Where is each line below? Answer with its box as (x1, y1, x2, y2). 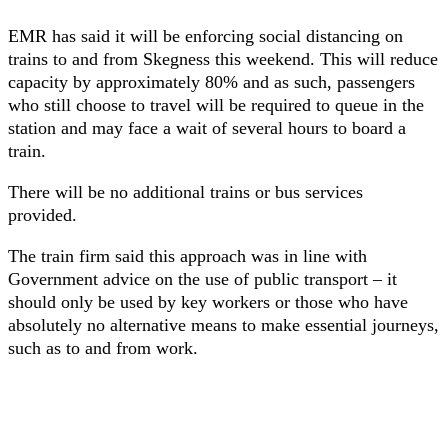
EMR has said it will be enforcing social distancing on (8, 26, 403, 46)
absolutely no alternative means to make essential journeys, (8, 315, 439, 335)
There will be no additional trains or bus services (8, 182, 363, 202)
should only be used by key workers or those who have (8, 292, 408, 312)
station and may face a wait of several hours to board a (8, 118, 406, 138)
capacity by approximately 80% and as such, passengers (8, 72, 415, 92)
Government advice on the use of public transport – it (8, 269, 397, 289)
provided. (8, 205, 82, 225)
